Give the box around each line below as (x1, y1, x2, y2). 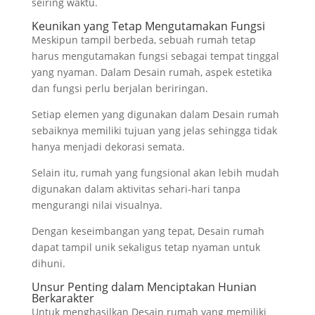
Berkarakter (31, 290, 94, 306)
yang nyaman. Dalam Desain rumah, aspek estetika (31, 65, 272, 79)
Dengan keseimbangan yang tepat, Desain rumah (31, 224, 264, 238)
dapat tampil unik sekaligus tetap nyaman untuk (31, 240, 260, 254)
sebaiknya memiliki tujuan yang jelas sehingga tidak (31, 123, 277, 137)
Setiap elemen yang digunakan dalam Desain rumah (31, 107, 279, 121)
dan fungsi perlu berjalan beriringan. (31, 81, 208, 95)
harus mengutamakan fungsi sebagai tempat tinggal (31, 49, 279, 63)
